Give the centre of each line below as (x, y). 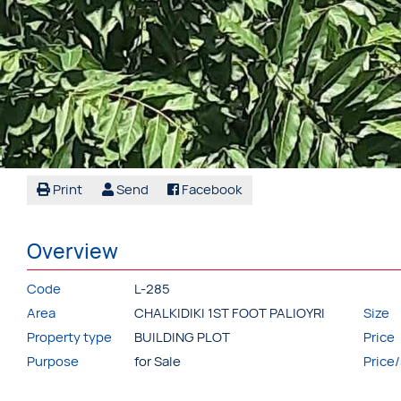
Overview (73, 250)
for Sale (158, 362)
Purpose (53, 362)
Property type (69, 337)
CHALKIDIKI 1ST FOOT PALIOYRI (230, 313)
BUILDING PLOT (182, 337)
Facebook (211, 190)
